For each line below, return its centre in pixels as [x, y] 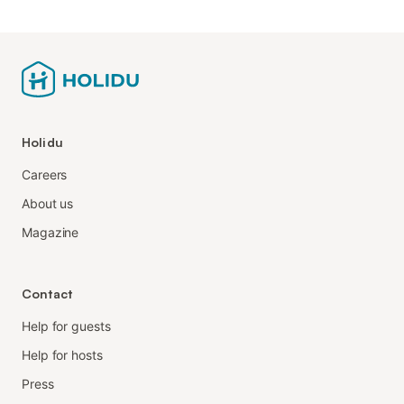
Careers [45, 174]
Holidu [42, 142]
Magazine [50, 232]
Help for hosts [62, 354]
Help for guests [66, 326]
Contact [47, 293]
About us [48, 203]
